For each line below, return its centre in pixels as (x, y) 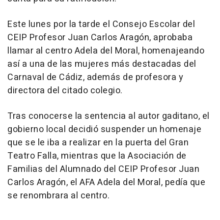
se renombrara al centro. (58, 195)
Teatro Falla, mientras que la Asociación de (97, 156)
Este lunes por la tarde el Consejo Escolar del (101, 24)
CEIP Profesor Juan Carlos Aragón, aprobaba (100, 37)
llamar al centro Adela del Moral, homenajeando (106, 51)
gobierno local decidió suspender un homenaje (104, 129)
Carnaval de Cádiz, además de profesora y (95, 77)
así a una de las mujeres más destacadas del (102, 64)
